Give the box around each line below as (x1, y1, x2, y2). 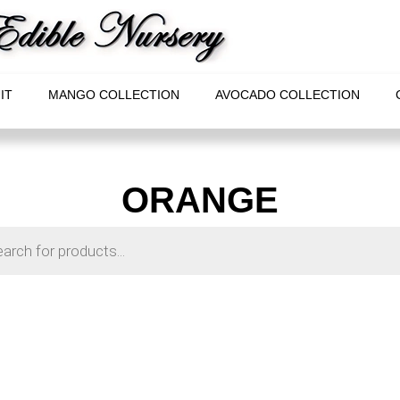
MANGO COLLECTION (47, 87, 179, 102)
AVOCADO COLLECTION (214, 87, 360, 102)
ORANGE (121, 180, 279, 220)
